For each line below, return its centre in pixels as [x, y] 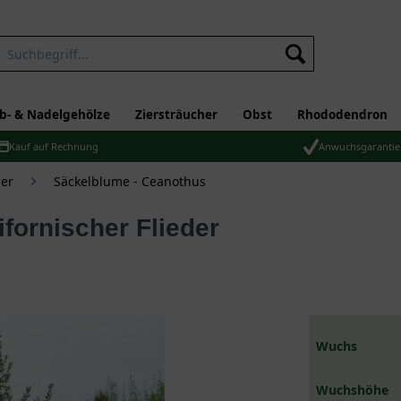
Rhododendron [342, 115]
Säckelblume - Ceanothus [130, 181]
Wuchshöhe [353, 390]
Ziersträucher [176, 115]
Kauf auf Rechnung [54, 146]
